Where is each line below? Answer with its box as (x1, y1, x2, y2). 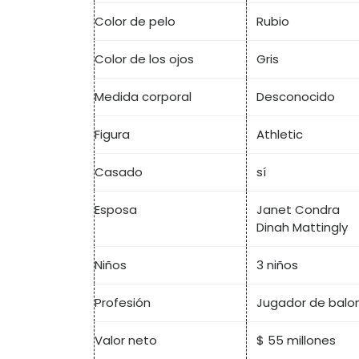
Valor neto (95, 332, 157, 349)
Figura (95, 126, 130, 143)
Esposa (95, 201, 137, 219)
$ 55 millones (256, 332, 336, 349)
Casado (95, 163, 143, 181)
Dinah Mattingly (256, 219, 348, 236)
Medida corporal (95, 88, 192, 106)
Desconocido (256, 88, 335, 106)
